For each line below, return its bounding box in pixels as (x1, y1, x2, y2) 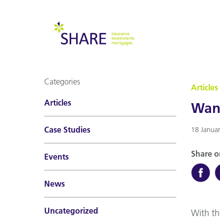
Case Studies (44, 125, 90, 135)
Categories (44, 77, 80, 86)
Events (44, 152, 69, 162)
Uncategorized (44, 206, 98, 216)
